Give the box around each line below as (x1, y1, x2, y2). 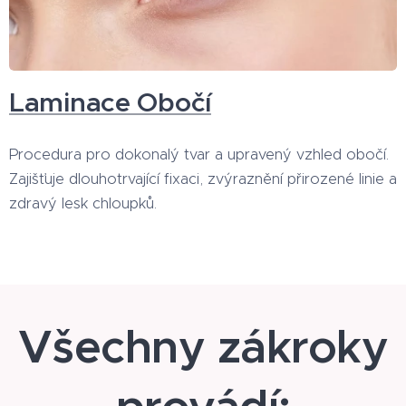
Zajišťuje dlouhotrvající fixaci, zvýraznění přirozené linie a (9, 169, 397, 188)
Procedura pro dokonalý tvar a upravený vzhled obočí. (9, 145, 389, 164)
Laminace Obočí (9, 86, 211, 120)
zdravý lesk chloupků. (9, 194, 161, 213)
